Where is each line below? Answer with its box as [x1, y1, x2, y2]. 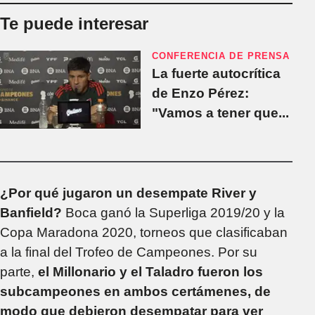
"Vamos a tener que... [152, 105, 289, 120]
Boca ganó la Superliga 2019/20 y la [62, 205, 285, 220]
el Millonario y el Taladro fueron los [38, 264, 263, 279]
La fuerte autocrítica [152, 65, 281, 81]
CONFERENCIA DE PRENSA [152, 50, 290, 61]
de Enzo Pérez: [152, 85, 249, 101]
